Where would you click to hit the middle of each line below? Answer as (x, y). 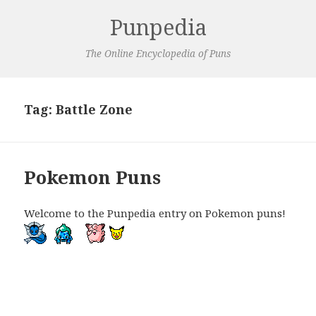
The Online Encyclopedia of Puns (158, 54)
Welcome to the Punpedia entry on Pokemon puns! (155, 213)
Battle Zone (95, 109)
